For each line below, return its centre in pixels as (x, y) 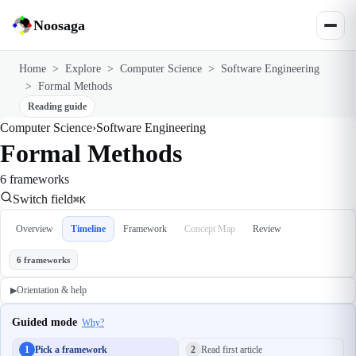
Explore (83, 69)
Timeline (88, 229)
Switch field (43, 199)
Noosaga (59, 25)
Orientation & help (52, 290)
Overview (35, 229)
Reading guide (57, 106)
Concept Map (210, 229)
